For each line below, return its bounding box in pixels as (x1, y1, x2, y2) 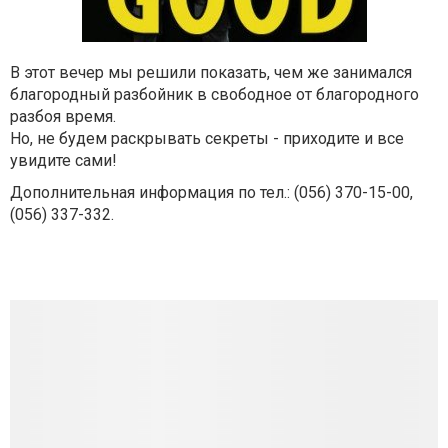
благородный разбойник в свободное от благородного (10, 85, 419, 104)
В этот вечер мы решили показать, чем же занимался (10, 63, 412, 82)
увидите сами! (10, 151, 117, 170)
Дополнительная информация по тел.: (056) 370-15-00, (10, 183, 413, 202)
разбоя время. (10, 107, 116, 126)
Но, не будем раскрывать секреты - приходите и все (10, 129, 404, 148)
